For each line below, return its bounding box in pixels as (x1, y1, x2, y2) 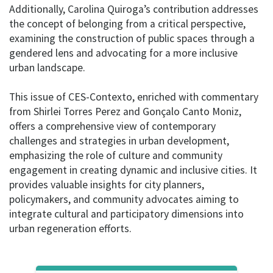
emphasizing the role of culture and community (9, 148, 222, 162)
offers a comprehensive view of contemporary (9, 119, 216, 133)
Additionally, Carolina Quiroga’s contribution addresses (9, 2, 258, 16)
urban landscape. (9, 60, 85, 74)
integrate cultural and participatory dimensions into (9, 207, 244, 221)
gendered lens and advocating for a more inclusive (9, 46, 238, 60)
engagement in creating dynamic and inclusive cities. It (9, 163, 257, 177)
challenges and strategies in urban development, (9, 133, 229, 147)
